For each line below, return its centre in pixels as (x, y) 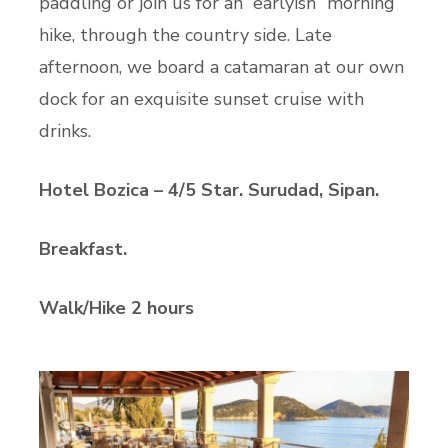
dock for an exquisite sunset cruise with (201, 99)
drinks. (67, 131)
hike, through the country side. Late (185, 35)
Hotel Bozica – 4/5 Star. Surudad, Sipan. (211, 190)
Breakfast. (85, 249)
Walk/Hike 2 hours (116, 308)
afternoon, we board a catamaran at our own (221, 67)
